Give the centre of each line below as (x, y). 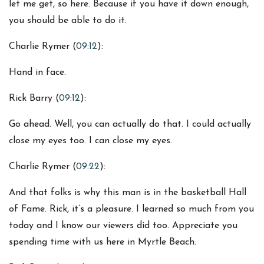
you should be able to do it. (68, 21)
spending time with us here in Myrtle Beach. (103, 242)
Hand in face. (37, 73)
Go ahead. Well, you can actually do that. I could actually (130, 125)
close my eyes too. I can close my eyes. (90, 141)
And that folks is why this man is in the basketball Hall (128, 193)
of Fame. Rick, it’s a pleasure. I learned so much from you (131, 209)
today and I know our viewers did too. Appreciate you (123, 226)
